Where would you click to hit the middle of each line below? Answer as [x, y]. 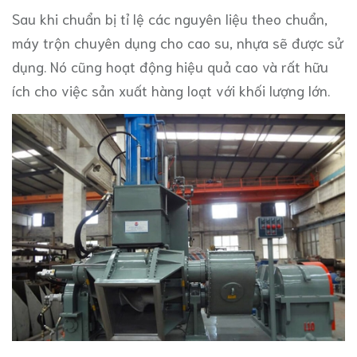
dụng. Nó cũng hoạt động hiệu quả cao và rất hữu [170, 66]
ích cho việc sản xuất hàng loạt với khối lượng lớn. [171, 90]
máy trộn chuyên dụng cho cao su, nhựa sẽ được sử [177, 42]
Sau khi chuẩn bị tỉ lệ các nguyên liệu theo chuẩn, [170, 18]
